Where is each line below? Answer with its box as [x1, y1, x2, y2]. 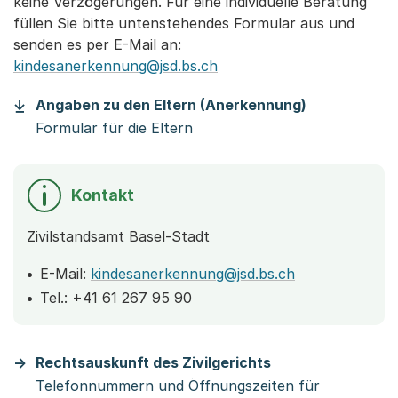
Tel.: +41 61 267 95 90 [40, 289, 192, 307]
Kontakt [71, 186, 134, 205]
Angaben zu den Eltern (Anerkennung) [36, 96, 306, 115]
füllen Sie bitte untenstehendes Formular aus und [13, 14, 354, 33]
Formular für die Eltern [36, 119, 193, 138]
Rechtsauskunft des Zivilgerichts [36, 354, 271, 372]
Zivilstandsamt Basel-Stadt [27, 227, 210, 246]
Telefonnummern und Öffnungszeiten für [36, 377, 320, 395]
